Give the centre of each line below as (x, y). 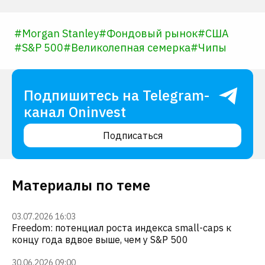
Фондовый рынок (152, 33)
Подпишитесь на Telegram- (117, 95)
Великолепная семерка (131, 48)
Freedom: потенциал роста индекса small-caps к (122, 228)
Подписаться (132, 135)
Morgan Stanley (60, 33)
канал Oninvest (75, 112)
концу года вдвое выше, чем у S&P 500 (100, 240)
